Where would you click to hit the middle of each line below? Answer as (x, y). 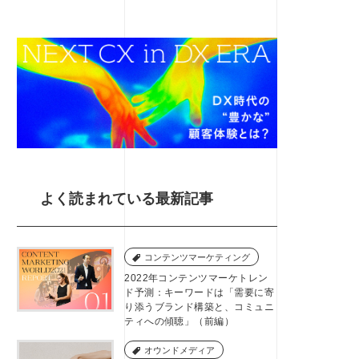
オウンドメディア (180, 350)
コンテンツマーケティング (198, 257)
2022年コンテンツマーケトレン (196, 278)
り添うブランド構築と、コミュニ (200, 307)
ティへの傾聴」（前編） (179, 321)
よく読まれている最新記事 (127, 198)
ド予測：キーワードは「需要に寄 (200, 292)
